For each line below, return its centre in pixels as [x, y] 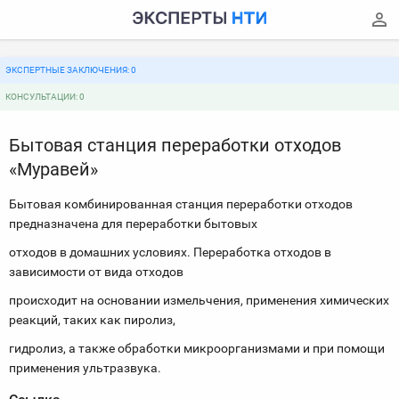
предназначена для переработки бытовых [133, 224]
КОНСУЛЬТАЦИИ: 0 [45, 97]
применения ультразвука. [85, 368]
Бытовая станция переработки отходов [175, 145]
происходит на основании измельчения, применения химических [199, 300]
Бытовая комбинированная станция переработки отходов [181, 204]
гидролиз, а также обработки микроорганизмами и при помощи [197, 348]
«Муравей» [53, 169]
